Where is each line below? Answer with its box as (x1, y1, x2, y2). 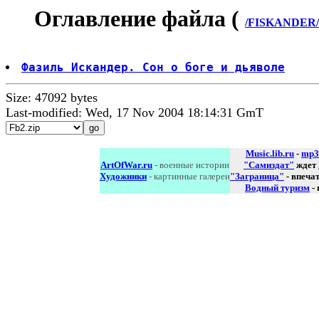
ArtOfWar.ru (100, 159, 152, 171)
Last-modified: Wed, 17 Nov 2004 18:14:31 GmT (6, 105, 263, 120)
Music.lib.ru (246, 148, 294, 159)
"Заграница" (230, 171, 284, 182)
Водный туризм (245, 182, 310, 194)
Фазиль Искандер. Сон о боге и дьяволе (21, 61, 285, 75)
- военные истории (152, 159, 229, 171)
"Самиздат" (244, 159, 294, 171)
